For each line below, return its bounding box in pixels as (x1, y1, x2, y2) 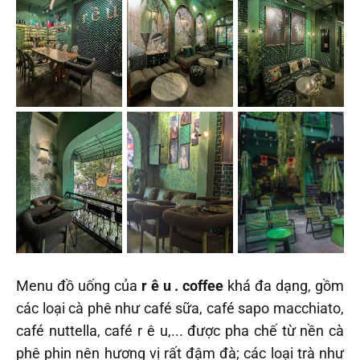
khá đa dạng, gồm (223, 276, 345, 294)
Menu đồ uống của (16, 276, 141, 294)
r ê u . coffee (141, 276, 224, 294)
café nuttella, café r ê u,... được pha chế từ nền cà (16, 321, 344, 339)
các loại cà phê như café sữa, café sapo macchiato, (16, 299, 344, 317)
